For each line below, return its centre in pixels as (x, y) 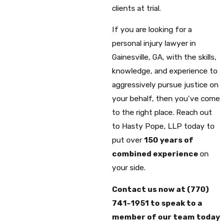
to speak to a (175, 203)
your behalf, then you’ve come (166, 99)
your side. (129, 168)
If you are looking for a (152, 30)
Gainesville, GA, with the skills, (164, 57)
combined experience (156, 154)
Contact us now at (149, 189)
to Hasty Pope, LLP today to (163, 126)
